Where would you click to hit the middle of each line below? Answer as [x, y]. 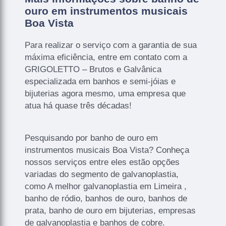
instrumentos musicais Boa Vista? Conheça [107, 150]
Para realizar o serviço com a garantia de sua [111, 45]
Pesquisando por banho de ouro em [92, 138]
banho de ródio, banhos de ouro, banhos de [106, 198]
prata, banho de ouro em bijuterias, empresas [110, 210]
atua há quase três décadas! [78, 105]
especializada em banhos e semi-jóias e [100, 81]
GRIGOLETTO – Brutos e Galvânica [93, 69]
